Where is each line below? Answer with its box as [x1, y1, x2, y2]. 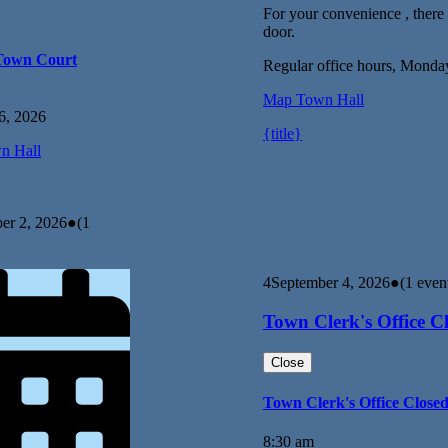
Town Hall [292, 91, 364, 109]
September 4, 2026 [271, 274, 390, 292]
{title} [263, 125, 302, 143]
